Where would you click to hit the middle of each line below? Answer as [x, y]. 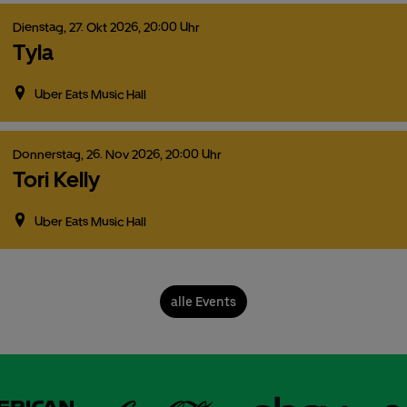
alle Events [203, 301]
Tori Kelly [56, 179]
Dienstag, [41, 27]
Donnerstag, [50, 154]
